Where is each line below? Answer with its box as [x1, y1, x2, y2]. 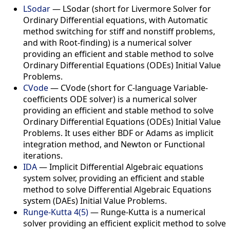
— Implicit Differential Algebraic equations [37, 161, 203, 173]
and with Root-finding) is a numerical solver [23, 37, 192, 49]
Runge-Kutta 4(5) [23, 206, 88, 218]
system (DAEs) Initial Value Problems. [23, 195, 167, 207]
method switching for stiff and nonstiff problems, [23, 26, 215, 37]
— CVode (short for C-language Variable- [48, 82, 208, 94]
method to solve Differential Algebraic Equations [23, 184, 212, 196]
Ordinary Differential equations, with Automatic [23, 14, 208, 26]
